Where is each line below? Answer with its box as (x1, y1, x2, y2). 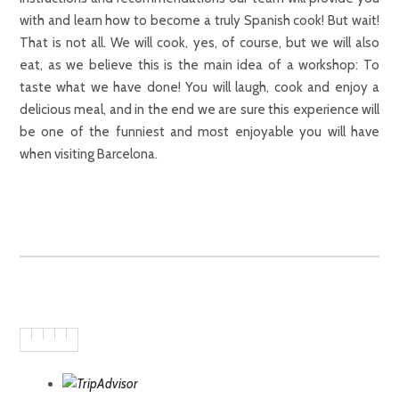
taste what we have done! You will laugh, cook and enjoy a (20, 79, 379, 96)
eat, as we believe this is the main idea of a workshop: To (20, 57, 379, 74)
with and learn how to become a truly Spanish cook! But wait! (20, 12, 379, 29)
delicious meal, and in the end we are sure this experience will (20, 102, 379, 118)
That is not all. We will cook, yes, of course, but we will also (20, 35, 379, 52)
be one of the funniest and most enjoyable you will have (20, 124, 379, 141)
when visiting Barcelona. (20, 146, 158, 163)
